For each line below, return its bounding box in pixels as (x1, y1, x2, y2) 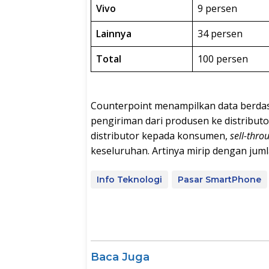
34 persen (198, 26, 243, 40)
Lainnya (96, 26, 131, 40)
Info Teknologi (97, 174, 162, 185)
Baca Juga (91, 250, 150, 264)
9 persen (198, 1, 237, 15)
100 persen (198, 52, 248, 65)
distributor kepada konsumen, (91, 128, 230, 142)
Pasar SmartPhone (178, 174, 261, 185)
